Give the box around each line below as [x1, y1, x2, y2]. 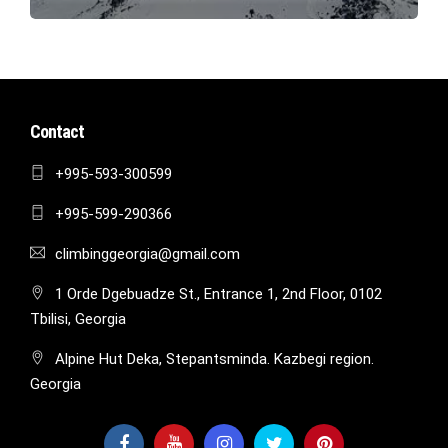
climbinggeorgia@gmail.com [55, 244, 240, 263]
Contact [30, 121, 84, 143]
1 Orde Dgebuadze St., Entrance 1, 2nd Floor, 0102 [55, 284, 382, 303]
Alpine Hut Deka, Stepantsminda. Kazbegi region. [55, 349, 374, 368]
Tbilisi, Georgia [30, 309, 126, 328]
